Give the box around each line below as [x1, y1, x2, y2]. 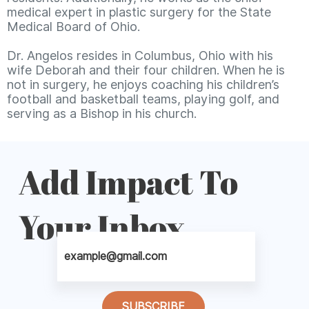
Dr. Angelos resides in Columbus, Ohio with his [7, 48, 273, 63]
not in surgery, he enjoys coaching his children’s [7, 77, 279, 92]
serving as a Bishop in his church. [7, 106, 197, 121]
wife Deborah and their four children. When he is [7, 63, 285, 78]
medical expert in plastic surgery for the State [7, 5, 271, 20]
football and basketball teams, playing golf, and [7, 92, 279, 107]
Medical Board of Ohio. [7, 19, 140, 34]
